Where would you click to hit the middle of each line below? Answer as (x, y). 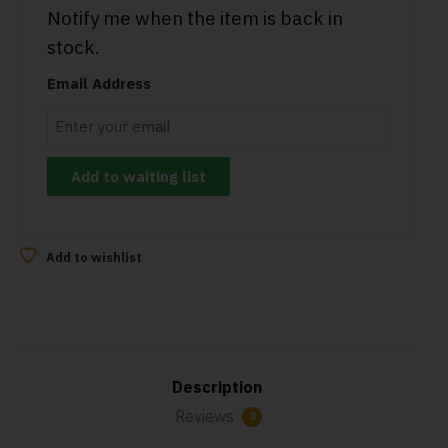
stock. (73, 46)
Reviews (206, 416)
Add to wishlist (94, 257)
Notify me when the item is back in (194, 17)
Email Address (98, 83)
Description (216, 387)
